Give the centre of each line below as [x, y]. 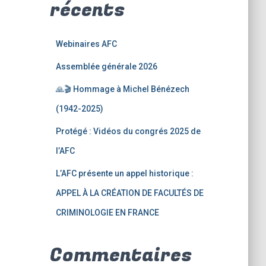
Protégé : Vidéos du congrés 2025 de [128, 132]
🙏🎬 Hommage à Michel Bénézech [122, 89]
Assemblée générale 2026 [106, 67]
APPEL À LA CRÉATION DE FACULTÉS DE [129, 193]
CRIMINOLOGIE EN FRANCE [107, 213]
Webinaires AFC [86, 44]
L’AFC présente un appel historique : [124, 174]
